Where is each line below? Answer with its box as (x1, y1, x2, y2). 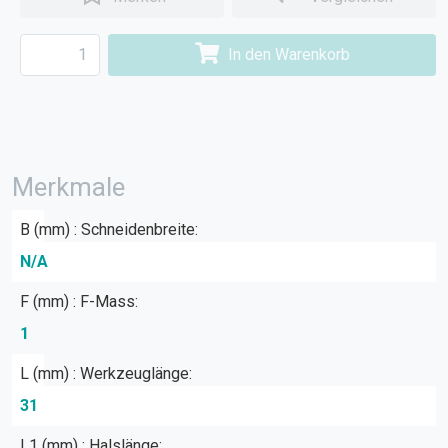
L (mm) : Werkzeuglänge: (20, 363, 192, 383)
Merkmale (12, 171, 125, 202)
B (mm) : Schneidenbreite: (20, 219, 198, 239)
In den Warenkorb (228, 44, 351, 64)
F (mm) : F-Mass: (20, 291, 138, 311)
